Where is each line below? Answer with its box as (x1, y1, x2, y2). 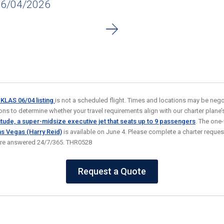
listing (36, 96, 55, 104)
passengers (158, 117, 195, 125)
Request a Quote (78, 166, 146, 176)
